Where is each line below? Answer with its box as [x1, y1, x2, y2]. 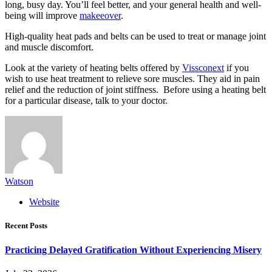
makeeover [80, 10, 121, 21]
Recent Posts [5, 221, 47, 231]
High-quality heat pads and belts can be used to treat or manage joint [5, 31, 266, 42]
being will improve [5, 10, 80, 21]
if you [224, 63, 249, 73]
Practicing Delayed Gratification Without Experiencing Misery [5, 244, 262, 255]
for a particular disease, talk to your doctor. [5, 95, 168, 106]
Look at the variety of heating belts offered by [5, 63, 182, 73]
